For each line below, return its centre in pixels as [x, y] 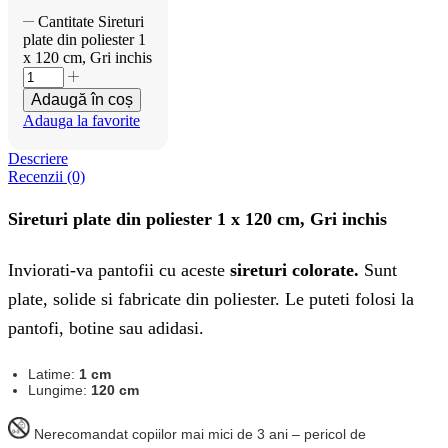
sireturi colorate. [294, 270]
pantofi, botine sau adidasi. [106, 328]
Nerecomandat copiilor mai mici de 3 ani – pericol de [198, 433]
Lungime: [57, 390]
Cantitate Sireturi [91, 22]
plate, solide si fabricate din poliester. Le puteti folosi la [211, 299]
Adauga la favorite [81, 121]
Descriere [38, 159]
